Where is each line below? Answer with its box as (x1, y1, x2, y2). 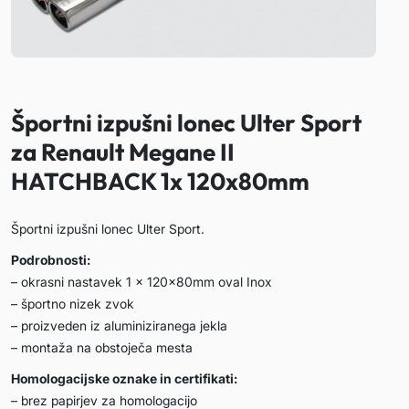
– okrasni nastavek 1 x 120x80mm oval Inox (11, 274, 272, 289)
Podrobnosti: (11, 252, 90, 267)
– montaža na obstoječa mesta (11, 340, 193, 355)
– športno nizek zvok (11, 296, 134, 311)
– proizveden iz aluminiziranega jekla (11, 318, 227, 333)
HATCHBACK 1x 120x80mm (11, 166, 309, 196)
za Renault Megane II (11, 137, 235, 167)
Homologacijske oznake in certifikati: (11, 371, 237, 386)
